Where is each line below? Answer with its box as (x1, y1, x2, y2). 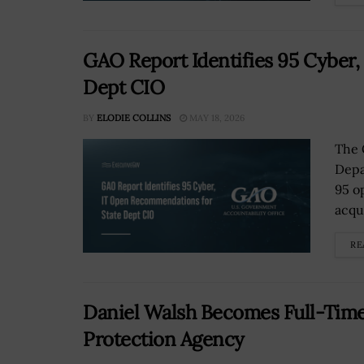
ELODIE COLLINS (97, 112, 171, 124)
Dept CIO (83, 75, 165, 101)
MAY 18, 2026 (187, 112, 245, 124)
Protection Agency (83, 327, 245, 353)
